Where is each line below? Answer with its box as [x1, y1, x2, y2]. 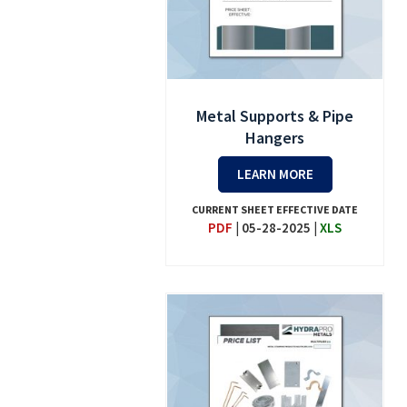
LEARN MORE [236, 164, 313, 183]
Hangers [245, 126, 305, 148]
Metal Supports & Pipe [196, 104, 354, 126]
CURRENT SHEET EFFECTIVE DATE [192, 202, 359, 216]
